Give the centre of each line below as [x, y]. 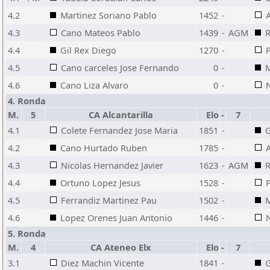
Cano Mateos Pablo [101, 33]
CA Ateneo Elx [121, 247]
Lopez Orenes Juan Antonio [116, 218]
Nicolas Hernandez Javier [112, 165]
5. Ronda [27, 233]
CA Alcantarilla [121, 115]
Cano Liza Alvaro [94, 85]
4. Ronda [27, 101]
